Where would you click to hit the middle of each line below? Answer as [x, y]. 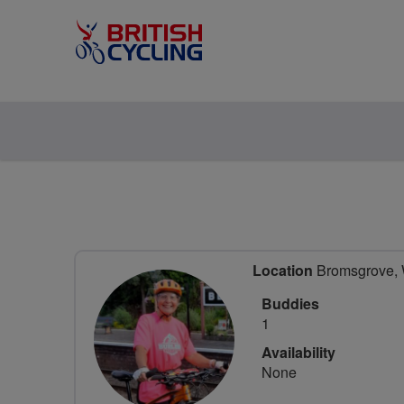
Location [283, 270]
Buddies [290, 303]
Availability [298, 352]
